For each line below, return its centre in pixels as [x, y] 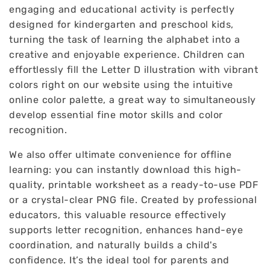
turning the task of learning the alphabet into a [124, 39]
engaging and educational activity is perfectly [122, 9]
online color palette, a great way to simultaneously [133, 100]
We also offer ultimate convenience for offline [120, 155]
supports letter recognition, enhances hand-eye [126, 230]
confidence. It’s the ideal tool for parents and [119, 260]
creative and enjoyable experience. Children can [127, 55]
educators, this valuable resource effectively [118, 215]
